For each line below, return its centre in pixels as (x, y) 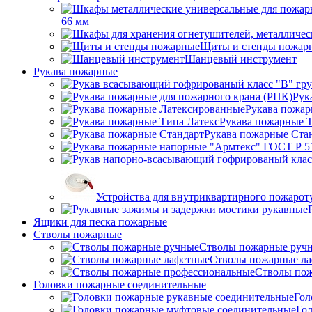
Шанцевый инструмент (241, 59)
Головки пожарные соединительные (120, 284)
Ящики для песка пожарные (100, 222)
